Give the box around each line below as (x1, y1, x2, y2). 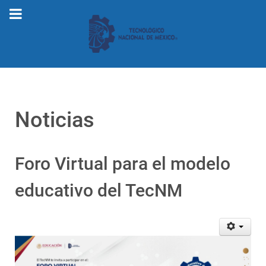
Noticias (15, 107, 94, 133)
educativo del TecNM (15, 180, 182, 201)
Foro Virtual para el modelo (15, 153, 230, 175)
